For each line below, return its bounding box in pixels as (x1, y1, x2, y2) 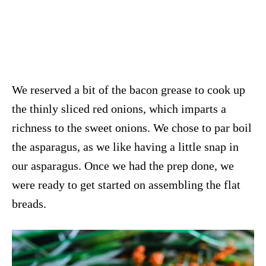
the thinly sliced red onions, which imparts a (12, 102, 226, 115)
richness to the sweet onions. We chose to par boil (12, 121, 252, 134)
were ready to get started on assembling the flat (12, 178, 240, 191)
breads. (12, 197, 46, 210)
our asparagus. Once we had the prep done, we (12, 159, 234, 172)
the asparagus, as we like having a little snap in (12, 140, 239, 153)
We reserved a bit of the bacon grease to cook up (12, 83, 245, 96)
